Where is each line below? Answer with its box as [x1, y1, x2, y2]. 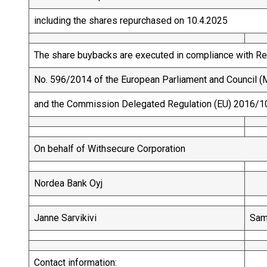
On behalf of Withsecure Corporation [34, 143, 185, 154]
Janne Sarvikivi [34, 212, 120, 223]
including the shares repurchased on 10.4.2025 [34, 15, 228, 26]
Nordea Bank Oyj [34, 178, 103, 189]
